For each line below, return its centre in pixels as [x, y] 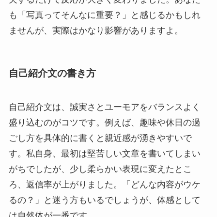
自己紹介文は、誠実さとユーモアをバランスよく [104, 107]
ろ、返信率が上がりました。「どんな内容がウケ [104, 184]
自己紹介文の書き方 [52, 73]
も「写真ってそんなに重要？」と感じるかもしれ [104, 15]
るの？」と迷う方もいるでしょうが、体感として [104, 200]
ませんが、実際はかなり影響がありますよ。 [96, 31]
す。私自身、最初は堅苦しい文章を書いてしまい [104, 153]
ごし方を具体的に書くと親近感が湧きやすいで [100, 138]
